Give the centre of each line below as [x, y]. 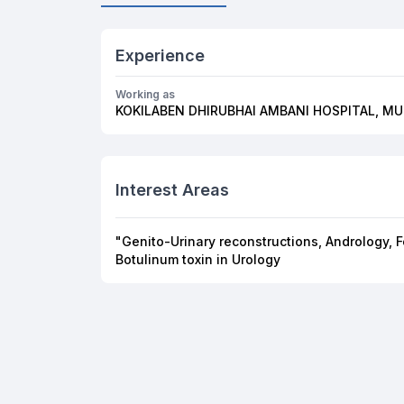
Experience [160, 55]
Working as [145, 94]
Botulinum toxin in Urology [198, 259]
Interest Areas [172, 190]
